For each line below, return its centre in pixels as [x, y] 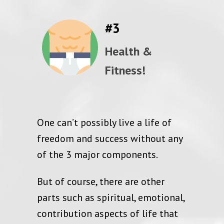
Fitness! [125, 70]
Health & [128, 51]
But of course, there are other [101, 181]
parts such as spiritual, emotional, [111, 197]
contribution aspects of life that [107, 213]
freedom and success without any [110, 138]
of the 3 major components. [97, 154]
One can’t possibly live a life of [104, 122]
